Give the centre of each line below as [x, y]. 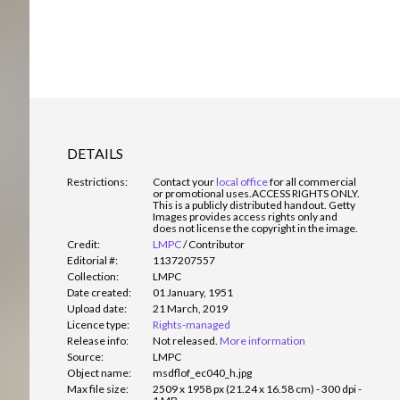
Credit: [83, 245]
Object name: [99, 373]
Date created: [99, 293]
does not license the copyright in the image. [255, 229]
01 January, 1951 [193, 293]
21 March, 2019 [190, 309]
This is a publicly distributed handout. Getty [254, 205]
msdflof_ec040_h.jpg [202, 373]
